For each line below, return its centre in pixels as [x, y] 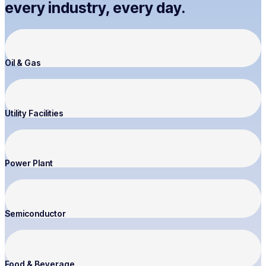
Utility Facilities [34, 113]
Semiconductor [35, 213]
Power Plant [29, 163]
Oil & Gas [23, 63]
